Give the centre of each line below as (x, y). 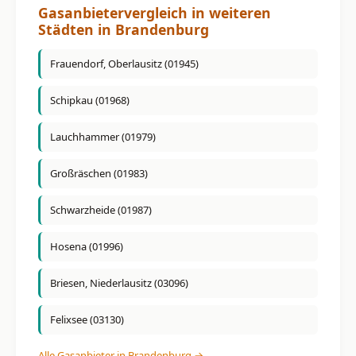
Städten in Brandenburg (124, 29)
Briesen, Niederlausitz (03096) (119, 283)
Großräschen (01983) (99, 174)
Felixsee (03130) (87, 320)
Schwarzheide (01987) (101, 210)
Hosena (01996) (87, 247)
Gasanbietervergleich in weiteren (155, 12)
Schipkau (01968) (90, 101)
